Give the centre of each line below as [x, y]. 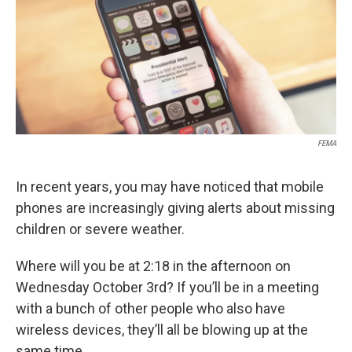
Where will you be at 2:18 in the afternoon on [153, 266]
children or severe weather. [100, 229]
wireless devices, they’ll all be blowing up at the [162, 329]
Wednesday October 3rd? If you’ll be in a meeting [167, 287]
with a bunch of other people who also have [150, 308]
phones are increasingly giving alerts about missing [175, 207]
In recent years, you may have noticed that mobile [170, 186]
